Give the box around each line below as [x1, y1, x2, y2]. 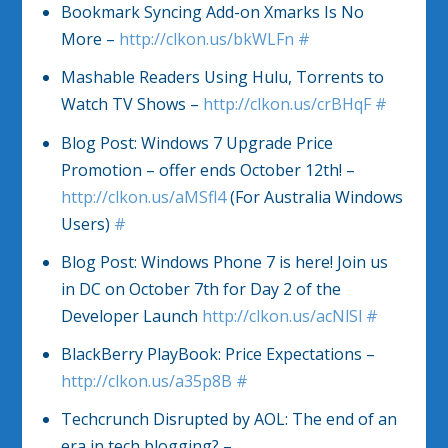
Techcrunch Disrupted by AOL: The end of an [60, 408, 397, 431]
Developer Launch [60, 304, 202, 327]
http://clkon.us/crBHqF [202, 93, 371, 116]
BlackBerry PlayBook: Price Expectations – [60, 342, 375, 365]
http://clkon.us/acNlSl [201, 304, 362, 327]
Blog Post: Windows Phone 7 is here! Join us [60, 250, 388, 273]
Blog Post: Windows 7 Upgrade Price [60, 131, 333, 154]
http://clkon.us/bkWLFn [118, 28, 294, 51]
